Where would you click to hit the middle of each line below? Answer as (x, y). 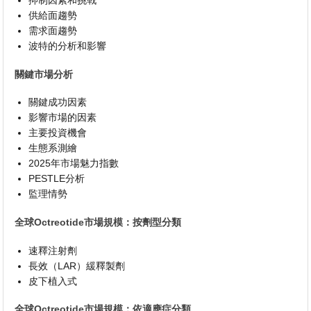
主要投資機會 (58, 133)
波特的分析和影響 (68, 46)
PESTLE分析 (57, 179)
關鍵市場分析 (44, 74)
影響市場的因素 (63, 118)
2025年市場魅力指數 (74, 163)
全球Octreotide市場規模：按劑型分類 (98, 222)
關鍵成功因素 (58, 102)
